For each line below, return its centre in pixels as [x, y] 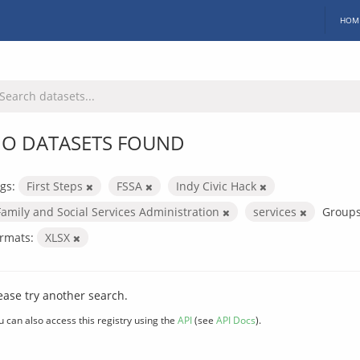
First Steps [56, 186]
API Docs [236, 319]
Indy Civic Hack [218, 186]
